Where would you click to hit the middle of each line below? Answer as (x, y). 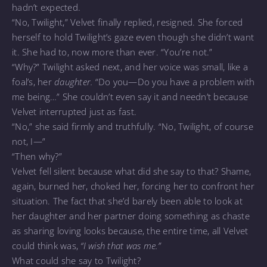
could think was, (46, 245)
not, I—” (30, 141)
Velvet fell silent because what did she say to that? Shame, (132, 171)
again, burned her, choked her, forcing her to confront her (133, 186)
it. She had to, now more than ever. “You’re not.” (114, 52)
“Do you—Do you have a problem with (174, 81)
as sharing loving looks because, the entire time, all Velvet (130, 230)
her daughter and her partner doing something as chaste (131, 215)
